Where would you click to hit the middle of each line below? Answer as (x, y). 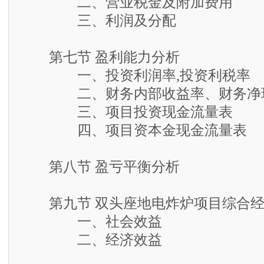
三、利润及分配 (98, 21)
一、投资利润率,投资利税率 (135, 75)
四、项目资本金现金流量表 (133, 130)
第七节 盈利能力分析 (100, 57)
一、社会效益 (91, 222)
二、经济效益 (91, 240)
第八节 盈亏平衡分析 (100, 167)
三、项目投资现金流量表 (126, 112)
